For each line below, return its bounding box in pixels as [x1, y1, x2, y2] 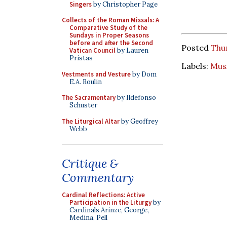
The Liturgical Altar [62, 117, 120, 126]
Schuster [69, 101, 97, 109]
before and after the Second [69, 39, 153, 47]
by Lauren [116, 46, 148, 55]
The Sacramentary [62, 93, 116, 102]
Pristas [69, 54, 93, 62]
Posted [181, 42, 211, 53]
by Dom [131, 69, 157, 79]
